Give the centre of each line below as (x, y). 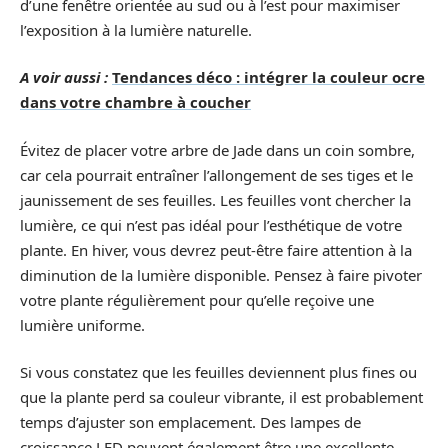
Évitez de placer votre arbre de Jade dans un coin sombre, (217, 149)
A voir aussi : (64, 77)
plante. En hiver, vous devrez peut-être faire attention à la (216, 249)
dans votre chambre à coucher (135, 102)
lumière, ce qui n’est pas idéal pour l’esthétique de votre (211, 224)
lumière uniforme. (82, 324)
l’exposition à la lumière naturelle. (136, 29)
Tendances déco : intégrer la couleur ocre (268, 77)
